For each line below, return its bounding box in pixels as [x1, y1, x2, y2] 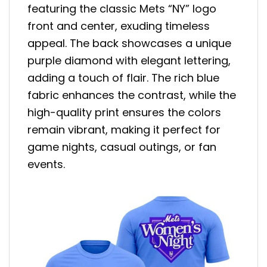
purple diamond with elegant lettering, [27, 53, 231, 69]
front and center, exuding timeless [27, 18, 210, 34]
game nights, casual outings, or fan [27, 139, 216, 155]
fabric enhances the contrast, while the [27, 88, 236, 103]
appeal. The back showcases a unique [27, 36, 231, 51]
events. [27, 157, 65, 172]
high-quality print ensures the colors [27, 105, 221, 120]
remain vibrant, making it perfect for [27, 122, 221, 138]
